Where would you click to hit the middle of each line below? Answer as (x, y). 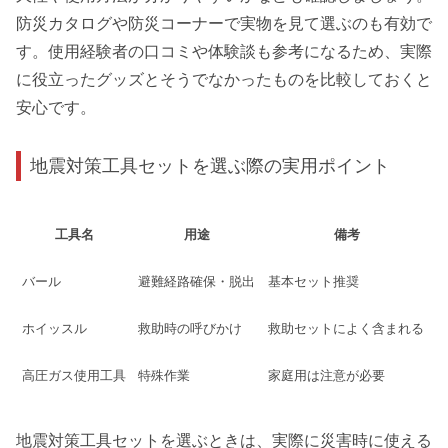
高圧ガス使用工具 (74, 375)
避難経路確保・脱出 (196, 281)
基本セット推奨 (313, 281)
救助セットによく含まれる (346, 328)
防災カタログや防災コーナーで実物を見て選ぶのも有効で (224, 23)
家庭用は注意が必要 (326, 375)
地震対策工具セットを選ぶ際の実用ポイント (210, 166)
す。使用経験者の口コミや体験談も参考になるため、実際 (224, 51)
